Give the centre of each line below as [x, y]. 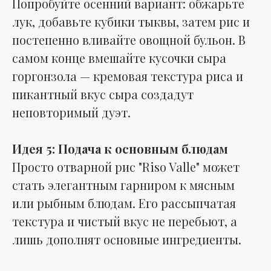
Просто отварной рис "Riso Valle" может [126, 166]
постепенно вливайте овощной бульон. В [129, 39]
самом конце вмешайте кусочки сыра [119, 57]
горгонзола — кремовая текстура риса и [128, 76]
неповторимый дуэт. [71, 112]
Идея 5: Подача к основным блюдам [120, 148]
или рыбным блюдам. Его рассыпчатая [124, 203]
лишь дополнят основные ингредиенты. [127, 239]
